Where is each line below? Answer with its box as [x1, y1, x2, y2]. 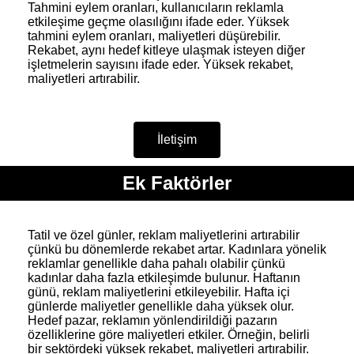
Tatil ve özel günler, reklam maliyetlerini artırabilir [28, 228, 299, 242]
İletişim [157, 132, 197, 146]
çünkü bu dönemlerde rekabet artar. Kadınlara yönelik [28, 242, 326, 256]
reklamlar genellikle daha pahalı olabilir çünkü [28, 256, 285, 270]
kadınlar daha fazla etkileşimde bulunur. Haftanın [28, 270, 300, 284]
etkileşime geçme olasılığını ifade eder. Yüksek [28, 14, 289, 28]
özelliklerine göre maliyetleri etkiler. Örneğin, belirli [28, 327, 310, 341]
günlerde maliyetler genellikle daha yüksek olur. [28, 299, 294, 313]
